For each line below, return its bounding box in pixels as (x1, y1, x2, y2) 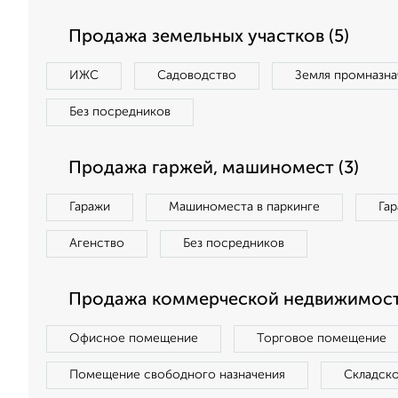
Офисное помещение (69, 332, 198, 345)
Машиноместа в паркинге (169, 201, 320, 213)
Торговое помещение (257, 332, 386, 345)
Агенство (69, 237, 124, 250)
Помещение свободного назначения (69, 369, 285, 381)
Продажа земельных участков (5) (68, 28, 349, 46)
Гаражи (69, 201, 110, 213)
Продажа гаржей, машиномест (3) (68, 160, 359, 178)
